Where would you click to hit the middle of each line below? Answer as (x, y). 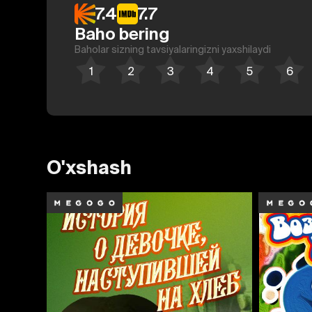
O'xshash (89, 167)
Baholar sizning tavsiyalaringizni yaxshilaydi (173, 49)
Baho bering (123, 33)
